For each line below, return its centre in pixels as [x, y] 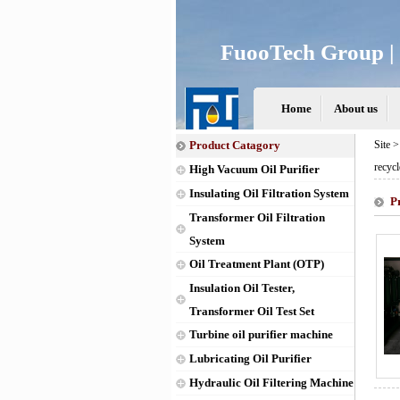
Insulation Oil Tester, [242, 288]
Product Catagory [235, 145]
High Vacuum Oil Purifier [254, 169]
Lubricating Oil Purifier [250, 358]
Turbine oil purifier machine [261, 334]
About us [356, 108]
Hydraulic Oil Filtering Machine [271, 383]
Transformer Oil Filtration [257, 217]
